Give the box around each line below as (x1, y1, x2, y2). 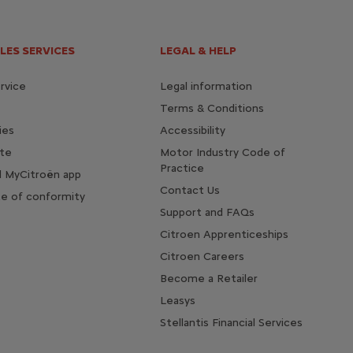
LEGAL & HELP (159, 43, 236, 58)
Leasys (159, 293, 195, 307)
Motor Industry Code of (159, 145, 285, 159)
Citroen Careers (159, 249, 244, 263)
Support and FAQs (159, 205, 255, 219)
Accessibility (159, 123, 225, 137)
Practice (159, 161, 204, 175)
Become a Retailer (159, 271, 258, 285)
